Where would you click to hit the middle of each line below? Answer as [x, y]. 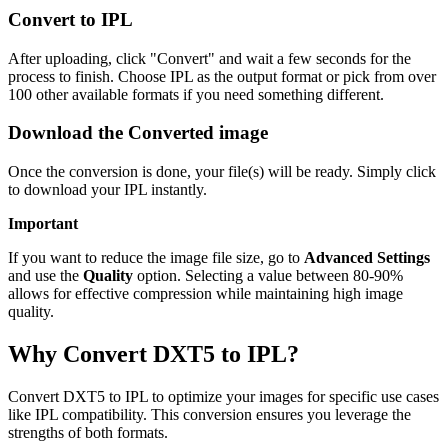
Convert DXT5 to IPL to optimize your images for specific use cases [223, 396]
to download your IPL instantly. [107, 190]
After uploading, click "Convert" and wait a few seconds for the [209, 58]
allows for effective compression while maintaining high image [205, 294]
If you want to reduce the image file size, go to [156, 258]
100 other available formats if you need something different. [196, 94]
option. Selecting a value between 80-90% [268, 276]
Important [43, 224]
